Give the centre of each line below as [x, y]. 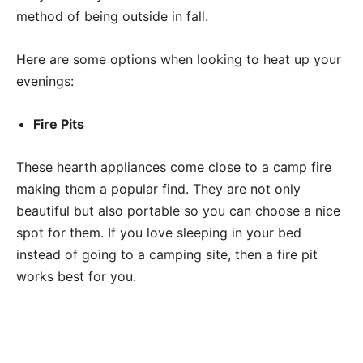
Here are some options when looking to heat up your [179, 59]
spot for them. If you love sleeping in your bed [159, 232]
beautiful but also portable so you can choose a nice [178, 210]
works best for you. [76, 276]
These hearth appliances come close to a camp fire [174, 167]
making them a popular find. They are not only [158, 188]
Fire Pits [59, 124]
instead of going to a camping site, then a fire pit [167, 254]
